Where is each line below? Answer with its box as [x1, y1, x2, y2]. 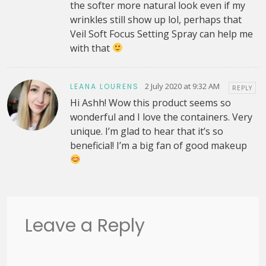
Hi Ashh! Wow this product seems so [69, 96, 231, 109]
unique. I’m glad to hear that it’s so [69, 124, 223, 138]
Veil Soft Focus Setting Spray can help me [69, 27, 253, 40]
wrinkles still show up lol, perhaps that [69, 12, 242, 26]
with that [69, 41, 112, 55]
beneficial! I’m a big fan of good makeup [69, 138, 247, 152]
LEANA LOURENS [69, 81, 139, 92]
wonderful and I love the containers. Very [69, 110, 252, 123]
